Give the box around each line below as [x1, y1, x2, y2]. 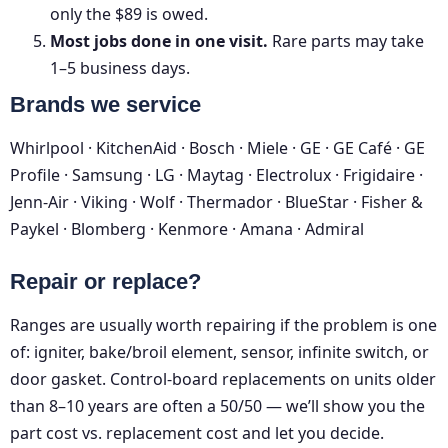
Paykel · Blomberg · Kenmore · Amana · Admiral [10, 218, 364, 241]
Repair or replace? [10, 269, 201, 295]
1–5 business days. [50, 57, 190, 80]
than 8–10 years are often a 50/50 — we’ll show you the [10, 395, 425, 418]
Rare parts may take [268, 30, 424, 53]
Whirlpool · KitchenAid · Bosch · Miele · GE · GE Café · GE [10, 137, 425, 160]
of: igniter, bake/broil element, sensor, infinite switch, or [10, 341, 429, 364]
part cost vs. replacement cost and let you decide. [10, 422, 384, 445]
